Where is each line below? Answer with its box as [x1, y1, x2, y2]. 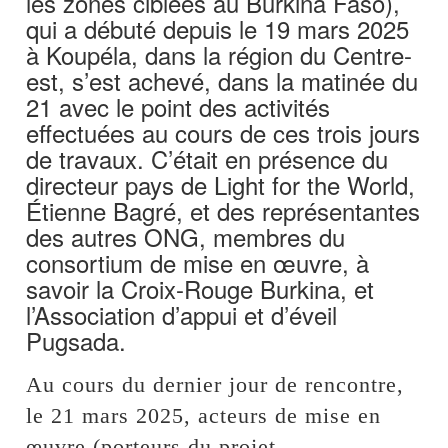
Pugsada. [26, 322, 127, 358]
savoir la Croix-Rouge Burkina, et [26, 270, 375, 306]
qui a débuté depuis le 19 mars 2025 [26, 10, 410, 46]
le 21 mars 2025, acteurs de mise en [26, 402, 382, 428]
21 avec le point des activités [26, 88, 331, 124]
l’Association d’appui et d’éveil [26, 296, 338, 332]
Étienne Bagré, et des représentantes [26, 192, 421, 228]
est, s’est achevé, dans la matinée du [26, 62, 419, 98]
